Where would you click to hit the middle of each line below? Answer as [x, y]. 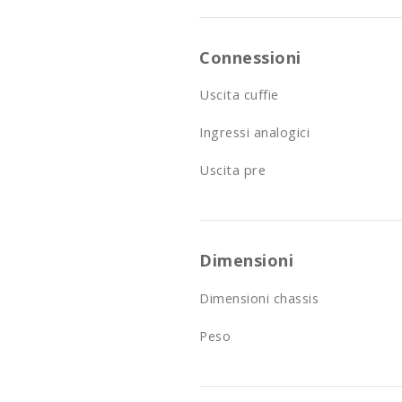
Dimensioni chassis [259, 298]
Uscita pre [232, 170]
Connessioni [250, 57]
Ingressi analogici [254, 132]
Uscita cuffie [239, 95]
